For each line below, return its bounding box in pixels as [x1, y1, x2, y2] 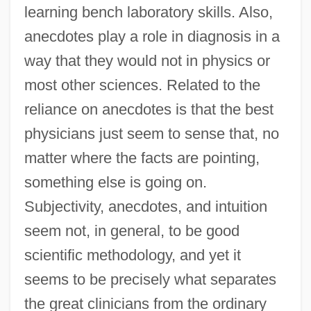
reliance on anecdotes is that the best [24, 100, 274, 118]
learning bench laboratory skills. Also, [24, 3, 273, 21]
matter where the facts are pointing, [24, 149, 260, 167]
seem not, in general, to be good [24, 221, 239, 239]
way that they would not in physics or [24, 51, 270, 69]
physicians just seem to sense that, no [24, 124, 279, 142]
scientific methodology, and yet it [24, 246, 241, 264]
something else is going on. [24, 173, 207, 191]
